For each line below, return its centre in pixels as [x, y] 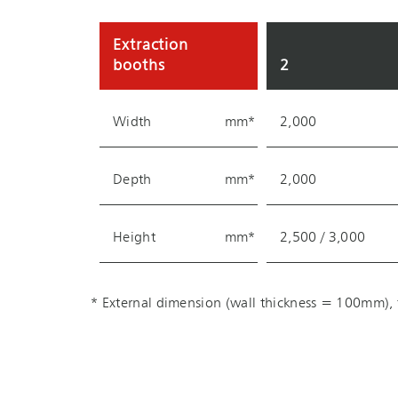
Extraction [151, 46]
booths [139, 66]
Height [134, 239]
